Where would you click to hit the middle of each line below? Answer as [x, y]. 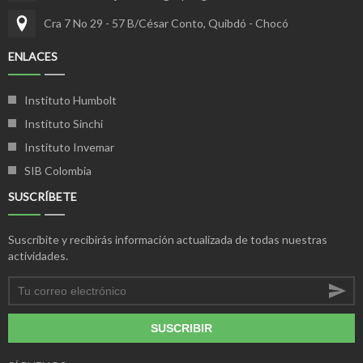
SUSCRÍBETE [43, 196]
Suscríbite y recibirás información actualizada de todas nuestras [168, 239]
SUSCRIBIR [181, 328]
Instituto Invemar [69, 147]
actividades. [38, 256]
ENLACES [33, 56]
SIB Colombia [58, 171]
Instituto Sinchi [64, 124]
